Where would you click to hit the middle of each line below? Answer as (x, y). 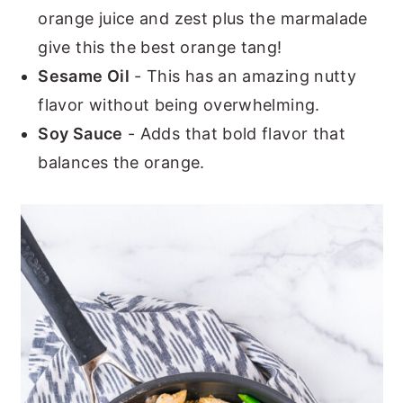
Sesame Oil (84, 76)
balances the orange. (121, 162)
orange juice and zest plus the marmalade (203, 18)
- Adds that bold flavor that (234, 133)
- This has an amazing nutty (243, 76)
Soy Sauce (81, 133)
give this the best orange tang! (160, 47)
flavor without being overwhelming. (179, 104)
